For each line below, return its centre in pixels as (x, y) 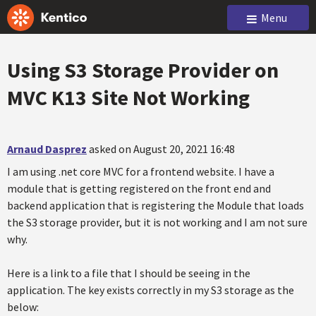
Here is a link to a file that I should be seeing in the (129, 273)
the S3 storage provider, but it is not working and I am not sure (157, 222)
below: (23, 307)
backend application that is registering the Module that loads (156, 205)
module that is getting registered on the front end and (139, 188)
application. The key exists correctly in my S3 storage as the (151, 290)
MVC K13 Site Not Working (128, 97)
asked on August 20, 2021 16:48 (162, 149)
